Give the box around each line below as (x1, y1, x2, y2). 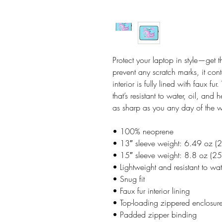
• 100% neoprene (112, 126, 173, 137)
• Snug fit (112, 173, 145, 185)
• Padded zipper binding (112, 209, 197, 221)
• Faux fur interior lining (112, 185, 190, 197)
